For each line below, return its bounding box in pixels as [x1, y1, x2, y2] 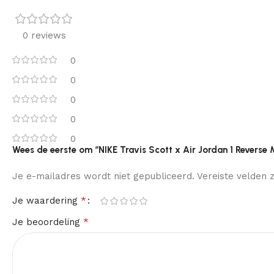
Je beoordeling [12, 217, 83, 228]
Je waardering [12, 195, 81, 207]
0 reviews [22, 30, 66, 42]
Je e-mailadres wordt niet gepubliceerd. [12, 171, 194, 182]
